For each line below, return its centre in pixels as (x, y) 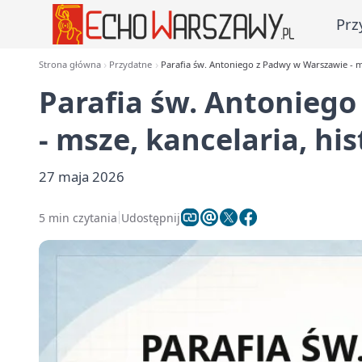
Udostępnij (151, 217)
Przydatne (131, 64)
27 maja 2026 (82, 177)
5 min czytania (78, 217)
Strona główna (70, 64)
